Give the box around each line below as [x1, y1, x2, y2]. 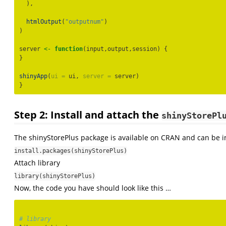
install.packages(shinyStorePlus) [14, 147, 127, 154]
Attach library [14, 157, 60, 167]
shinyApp [19, 73, 47, 80]
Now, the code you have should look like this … [14, 183, 171, 193]
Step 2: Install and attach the [14, 107, 161, 122]
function [54, 45, 83, 53]
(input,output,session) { [83, 45, 167, 53]
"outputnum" [65, 18, 104, 26]
